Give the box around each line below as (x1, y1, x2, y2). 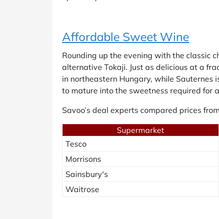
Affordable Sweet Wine (62, 29, 189, 44)
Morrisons (66, 153, 101, 164)
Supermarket (117, 125, 164, 135)
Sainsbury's (66, 169, 108, 179)
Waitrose (66, 184, 99, 194)
